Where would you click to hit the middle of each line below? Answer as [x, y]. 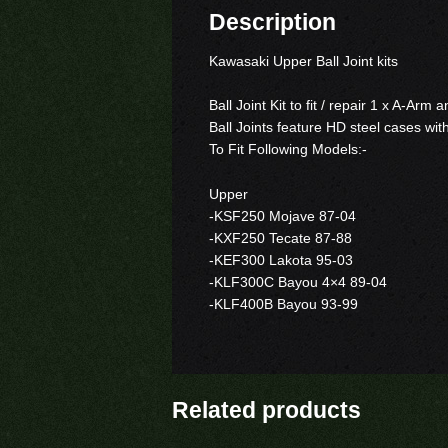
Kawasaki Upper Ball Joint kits [303, 60]
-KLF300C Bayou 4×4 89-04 [297, 282]
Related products [266, 410]
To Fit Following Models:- [287, 149]
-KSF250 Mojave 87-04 [282, 216]
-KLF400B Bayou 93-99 [283, 304]
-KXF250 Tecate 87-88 [280, 238]
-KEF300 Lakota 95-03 [280, 260]
